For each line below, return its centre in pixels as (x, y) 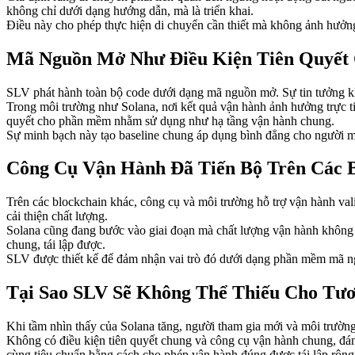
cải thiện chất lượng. (57, 216)
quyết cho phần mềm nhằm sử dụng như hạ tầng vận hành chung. (170, 120)
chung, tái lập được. (56, 245)
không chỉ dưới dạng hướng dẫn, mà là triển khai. (130, 10)
